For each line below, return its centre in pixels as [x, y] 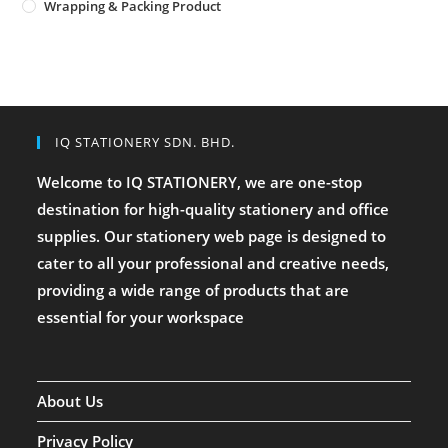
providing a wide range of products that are [193, 289]
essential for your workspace [141, 316]
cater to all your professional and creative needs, [213, 262]
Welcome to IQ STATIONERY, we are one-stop [200, 181]
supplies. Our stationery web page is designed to [212, 235]
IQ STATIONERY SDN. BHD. [145, 141]
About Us [70, 400]
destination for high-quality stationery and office [213, 208]
